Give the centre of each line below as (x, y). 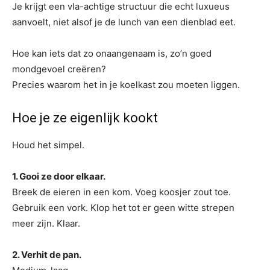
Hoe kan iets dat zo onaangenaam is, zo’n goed (112, 53)
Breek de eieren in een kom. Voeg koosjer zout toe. (121, 192)
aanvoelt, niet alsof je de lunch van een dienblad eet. (124, 22)
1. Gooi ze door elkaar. (59, 176)
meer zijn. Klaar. (46, 223)
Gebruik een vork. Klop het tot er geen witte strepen (123, 208)
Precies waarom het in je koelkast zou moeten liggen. (126, 85)
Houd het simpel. (48, 145)
